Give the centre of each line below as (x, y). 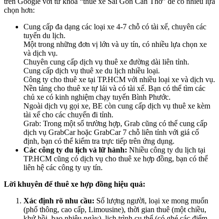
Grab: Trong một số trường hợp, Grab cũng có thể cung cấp (115, 124)
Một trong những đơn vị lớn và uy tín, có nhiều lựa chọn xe (115, 44)
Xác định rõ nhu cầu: (59, 201)
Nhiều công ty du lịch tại (166, 150)
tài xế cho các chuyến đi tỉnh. (68, 115)
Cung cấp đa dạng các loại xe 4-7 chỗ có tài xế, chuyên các (115, 27)
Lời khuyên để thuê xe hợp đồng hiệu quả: (75, 184)
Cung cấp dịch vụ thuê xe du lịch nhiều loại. (92, 71)
